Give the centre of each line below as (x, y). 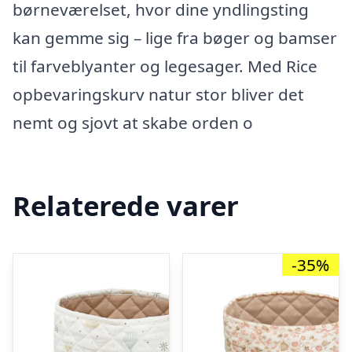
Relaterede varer (126, 205)
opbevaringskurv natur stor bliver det (158, 94)
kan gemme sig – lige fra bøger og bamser (175, 38)
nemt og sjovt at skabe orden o (133, 123)
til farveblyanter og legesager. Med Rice (165, 66)
